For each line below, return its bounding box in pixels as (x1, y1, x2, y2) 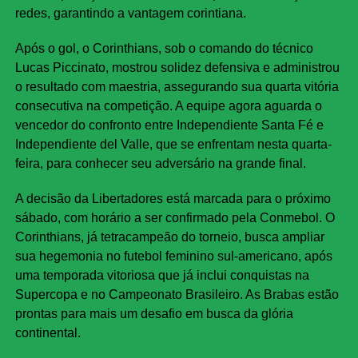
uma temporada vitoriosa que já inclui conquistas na (14, 268, 309, 283)
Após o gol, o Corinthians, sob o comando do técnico (14, 42, 313, 56)
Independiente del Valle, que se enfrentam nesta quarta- (14, 137, 332, 152)
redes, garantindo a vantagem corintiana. (14, 6, 246, 21)
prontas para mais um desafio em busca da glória (14, 307, 293, 321)
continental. (14, 326, 81, 340)
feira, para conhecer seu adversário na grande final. (14, 157, 306, 171)
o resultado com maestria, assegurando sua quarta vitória (14, 80, 339, 94)
